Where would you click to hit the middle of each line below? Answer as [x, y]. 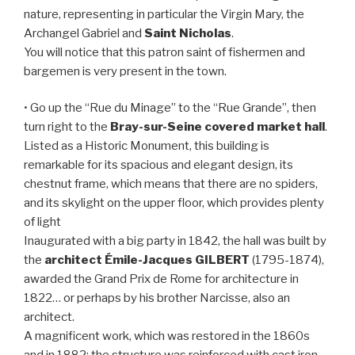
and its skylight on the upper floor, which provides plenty [174, 203]
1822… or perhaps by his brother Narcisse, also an [157, 298]
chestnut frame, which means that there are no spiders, [171, 184]
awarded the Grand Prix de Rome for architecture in [161, 279]
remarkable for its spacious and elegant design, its [158, 165]
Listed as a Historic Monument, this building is [147, 146]
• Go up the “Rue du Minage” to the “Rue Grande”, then [170, 108]
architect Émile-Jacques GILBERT [147, 260]
